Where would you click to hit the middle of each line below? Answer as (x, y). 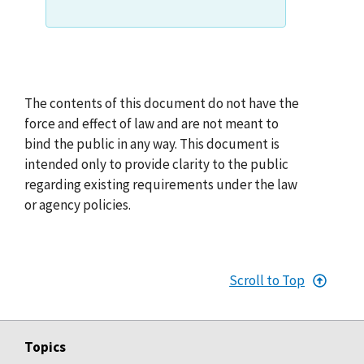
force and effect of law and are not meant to (152, 123)
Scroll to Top (267, 280)
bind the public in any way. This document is (152, 143)
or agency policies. (78, 204)
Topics (45, 347)
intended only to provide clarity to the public (156, 164)
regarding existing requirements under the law (161, 184)
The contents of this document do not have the (162, 103)
